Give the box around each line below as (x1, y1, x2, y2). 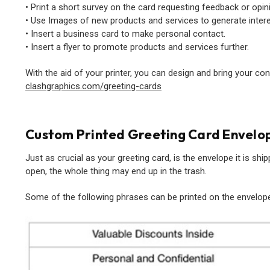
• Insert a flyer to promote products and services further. (25, 41, 249, 52)
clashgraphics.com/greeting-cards (25, 80, 162, 92)
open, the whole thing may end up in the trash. (25, 165, 207, 177)
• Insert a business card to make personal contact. (25, 28, 225, 39)
